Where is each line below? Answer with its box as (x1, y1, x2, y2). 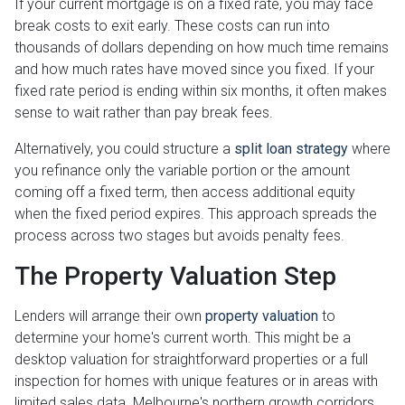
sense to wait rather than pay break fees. (14, 104, 273, 122)
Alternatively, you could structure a (14, 140, 234, 158)
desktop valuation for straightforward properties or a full (14, 351, 368, 369)
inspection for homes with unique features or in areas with (14, 372, 378, 391)
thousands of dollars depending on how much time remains (14, 39, 389, 57)
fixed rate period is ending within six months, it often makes (14, 82, 387, 100)
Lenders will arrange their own (14, 307, 205, 325)
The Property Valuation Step (14, 261, 336, 292)
